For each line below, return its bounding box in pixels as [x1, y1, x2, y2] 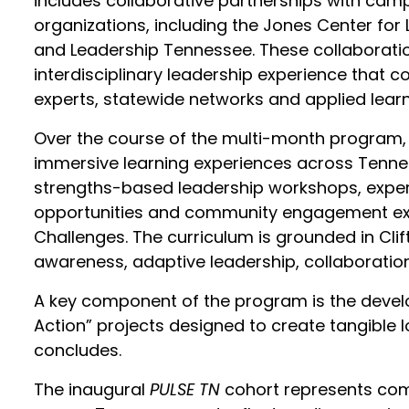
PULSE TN [150, 378, 221, 401]
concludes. [34, 339, 122, 362]
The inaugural [34, 378, 151, 401]
